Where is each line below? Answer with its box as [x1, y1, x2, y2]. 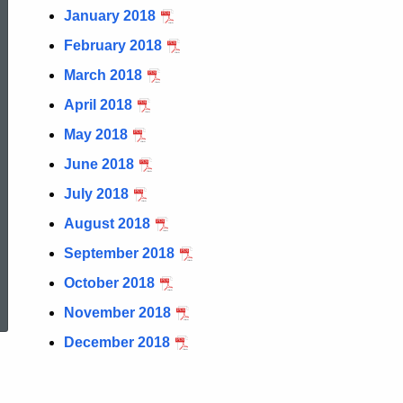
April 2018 [64, 97, 132, 112]
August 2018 [64, 216, 150, 231]
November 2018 [64, 305, 171, 320]
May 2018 [64, 127, 128, 142]
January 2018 [64, 8, 156, 23]
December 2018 [64, 335, 170, 350]
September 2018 [64, 246, 175, 261]
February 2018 [64, 38, 162, 53]
